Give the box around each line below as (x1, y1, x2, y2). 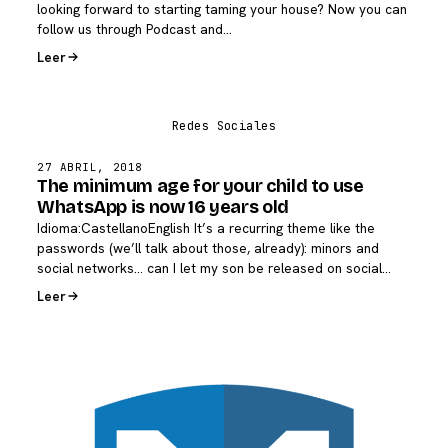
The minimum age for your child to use (37, 175, 364, 198)
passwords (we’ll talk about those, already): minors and (37, 239, 379, 258)
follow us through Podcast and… (37, 20, 232, 39)
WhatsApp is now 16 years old (37, 196, 289, 219)
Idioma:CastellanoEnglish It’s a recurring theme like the (37, 219, 375, 238)
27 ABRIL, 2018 (37, 160, 143, 175)
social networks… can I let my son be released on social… (37, 259, 391, 278)
